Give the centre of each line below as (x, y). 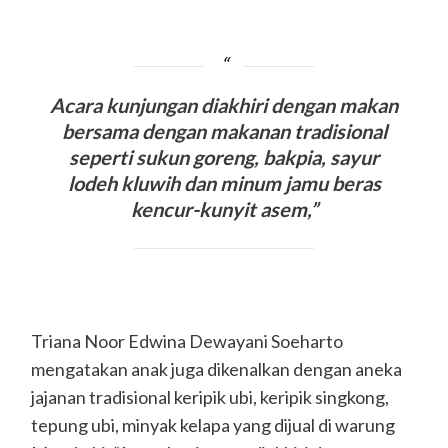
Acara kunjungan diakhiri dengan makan (224, 105)
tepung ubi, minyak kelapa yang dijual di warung (212, 424)
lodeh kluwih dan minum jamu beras (224, 183)
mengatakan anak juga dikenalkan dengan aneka (216, 368)
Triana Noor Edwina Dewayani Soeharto (186, 340)
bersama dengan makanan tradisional (224, 131)
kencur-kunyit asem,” (224, 209)
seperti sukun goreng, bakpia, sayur (224, 157)
